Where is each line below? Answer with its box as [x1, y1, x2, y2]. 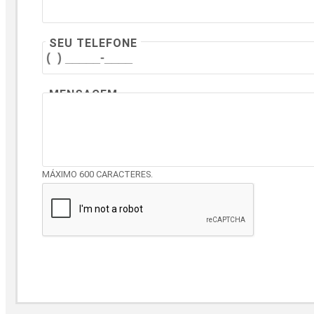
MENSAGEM [49, 87, 118, 101]
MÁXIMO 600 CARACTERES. [42, 168, 153, 179]
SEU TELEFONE [49, 36, 137, 50]
